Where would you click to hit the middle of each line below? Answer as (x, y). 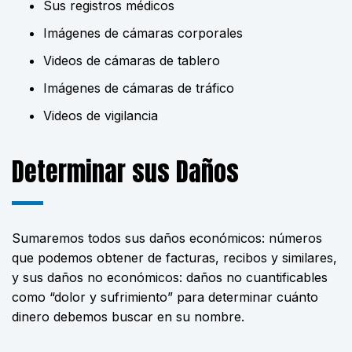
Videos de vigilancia (101, 115)
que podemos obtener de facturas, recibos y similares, (174, 258)
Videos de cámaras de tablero (132, 60)
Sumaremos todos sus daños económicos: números (167, 238)
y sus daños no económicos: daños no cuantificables (170, 277)
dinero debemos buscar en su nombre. (128, 317)
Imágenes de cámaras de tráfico (139, 88)
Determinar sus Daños (125, 172)
